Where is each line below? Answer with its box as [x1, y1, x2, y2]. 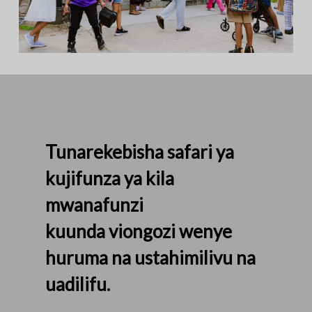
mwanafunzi [45, 194, 144, 217]
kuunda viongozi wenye [45, 220, 233, 243]
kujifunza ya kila [45, 167, 175, 190]
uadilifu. [45, 273, 111, 296]
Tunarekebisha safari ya [45, 141, 235, 164]
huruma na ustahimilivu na [45, 247, 256, 270]
